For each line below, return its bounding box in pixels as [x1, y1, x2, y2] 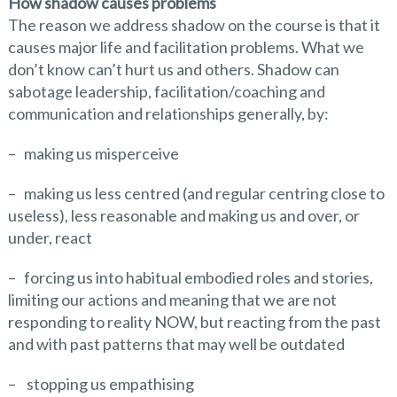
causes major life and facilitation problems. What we [7, 37, 364, 57]
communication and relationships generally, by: [7, 104, 329, 123]
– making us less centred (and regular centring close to [7, 183, 385, 203]
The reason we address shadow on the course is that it [7, 15, 380, 35]
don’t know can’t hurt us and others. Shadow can [7, 59, 339, 79]
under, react [7, 228, 92, 247]
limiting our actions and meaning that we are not [7, 290, 337, 309]
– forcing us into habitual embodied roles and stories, [7, 268, 373, 287]
